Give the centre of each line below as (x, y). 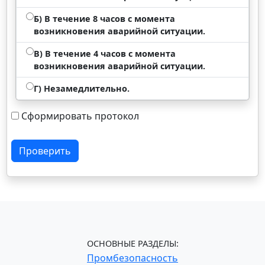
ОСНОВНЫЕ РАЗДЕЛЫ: (132, 243)
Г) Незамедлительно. (82, 88)
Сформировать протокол (80, 116)
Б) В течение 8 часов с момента (105, 19)
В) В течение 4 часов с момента (105, 54)
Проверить (45, 151)
